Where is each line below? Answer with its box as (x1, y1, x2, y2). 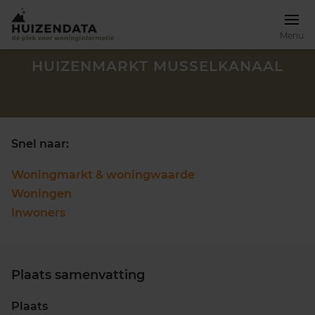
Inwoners (11, 206, 65, 219)
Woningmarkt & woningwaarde (11, 168, 195, 181)
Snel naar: (11, 137, 69, 150)
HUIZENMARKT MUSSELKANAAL (32, 58, 283, 75)
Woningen (11, 187, 72, 200)
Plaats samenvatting (11, 267, 145, 283)
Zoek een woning (25, 274, 115, 290)
